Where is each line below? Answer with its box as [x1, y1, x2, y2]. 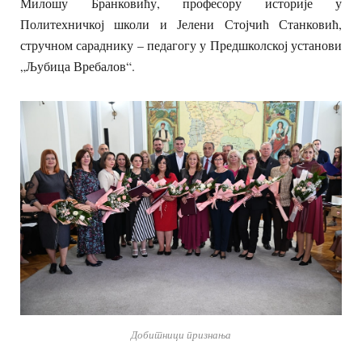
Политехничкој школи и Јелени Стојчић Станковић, [20, 15, 342, 33]
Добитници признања [131, 326, 231, 342]
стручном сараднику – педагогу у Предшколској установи [20, 36, 342, 54]
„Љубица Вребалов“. [20, 57, 135, 75]
